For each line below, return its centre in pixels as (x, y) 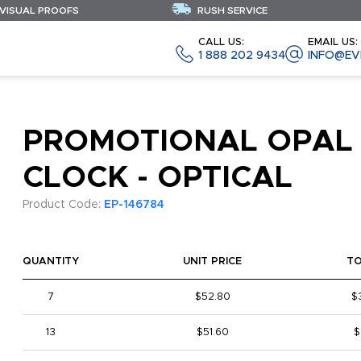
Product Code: (63, 205)
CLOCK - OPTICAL (157, 178)
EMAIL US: (333, 42)
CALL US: (221, 42)
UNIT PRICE (213, 261)
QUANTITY (50, 261)
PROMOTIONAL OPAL (187, 142)
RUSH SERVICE (231, 10)
